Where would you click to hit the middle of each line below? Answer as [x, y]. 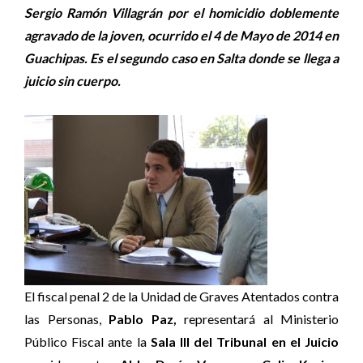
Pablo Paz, [143, 319]
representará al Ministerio [257, 319]
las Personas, [66, 319]
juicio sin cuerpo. [73, 81]
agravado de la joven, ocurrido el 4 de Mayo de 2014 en [181, 35]
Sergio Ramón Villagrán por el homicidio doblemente [181, 13]
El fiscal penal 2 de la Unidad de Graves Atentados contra [181, 296]
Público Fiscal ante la [88, 342]
